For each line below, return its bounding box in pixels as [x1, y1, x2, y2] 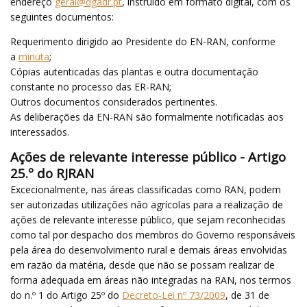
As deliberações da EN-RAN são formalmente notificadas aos [10, 110, 284, 123]
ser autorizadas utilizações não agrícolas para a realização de [10, 197, 283, 211]
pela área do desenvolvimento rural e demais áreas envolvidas [10, 243, 287, 256]
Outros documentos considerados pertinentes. [10, 95, 217, 108]
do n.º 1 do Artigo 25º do [10, 288, 122, 302]
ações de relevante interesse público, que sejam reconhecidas [10, 212, 286, 226]
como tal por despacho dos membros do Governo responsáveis [10, 228, 295, 241]
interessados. [10, 125, 69, 138]
